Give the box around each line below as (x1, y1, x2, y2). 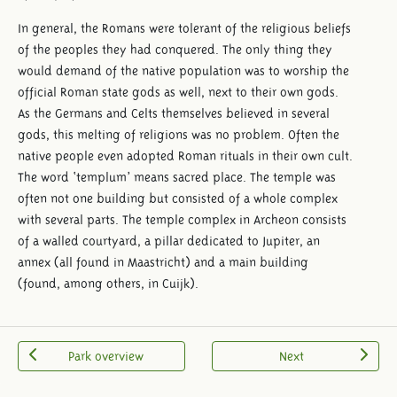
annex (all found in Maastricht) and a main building (18, 254, 308, 269)
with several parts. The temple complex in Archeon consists (18, 212, 346, 227)
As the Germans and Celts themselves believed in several (18, 105, 330, 121)
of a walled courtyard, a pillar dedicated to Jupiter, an (18, 233, 320, 248)
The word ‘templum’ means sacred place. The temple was (18, 169, 336, 184)
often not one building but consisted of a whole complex (18, 191, 338, 206)
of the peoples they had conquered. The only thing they (18, 42, 332, 57)
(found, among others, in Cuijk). (18, 276, 198, 291)
